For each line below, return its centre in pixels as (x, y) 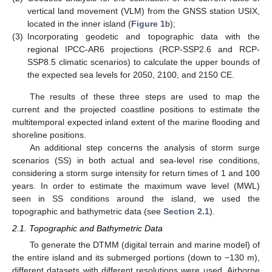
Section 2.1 (186, 211)
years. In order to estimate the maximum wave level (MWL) (136, 185)
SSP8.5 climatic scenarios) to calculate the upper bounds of (144, 62)
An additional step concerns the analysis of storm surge (144, 147)
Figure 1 (148, 24)
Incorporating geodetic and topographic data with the (144, 37)
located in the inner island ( (79, 24)
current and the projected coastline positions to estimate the (136, 109)
